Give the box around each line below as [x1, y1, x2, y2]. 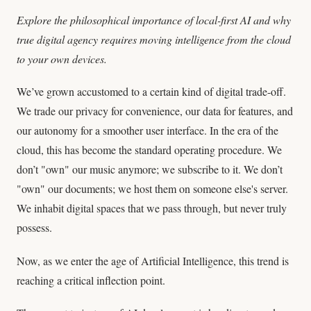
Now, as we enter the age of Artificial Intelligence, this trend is [17, 253, 289, 268]
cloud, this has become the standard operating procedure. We [17, 142, 282, 158]
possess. [17, 220, 52, 235]
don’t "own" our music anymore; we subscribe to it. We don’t [17, 162, 283, 177]
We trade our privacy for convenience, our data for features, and [17, 103, 293, 119]
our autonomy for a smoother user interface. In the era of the [17, 123, 278, 138]
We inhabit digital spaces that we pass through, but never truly [17, 201, 287, 216]
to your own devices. [17, 51, 107, 67]
